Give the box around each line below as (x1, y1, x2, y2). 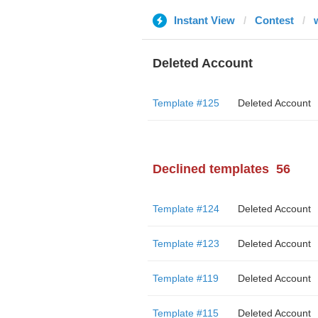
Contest (254, 14, 294, 26)
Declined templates (152, 162, 269, 176)
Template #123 (152, 238, 219, 249)
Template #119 (152, 273, 219, 284)
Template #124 (152, 203, 219, 214)
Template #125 (152, 97, 219, 109)
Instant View (173, 14, 235, 26)
